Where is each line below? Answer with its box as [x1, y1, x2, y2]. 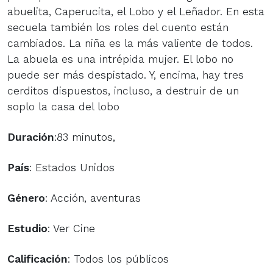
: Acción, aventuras [45, 191, 141, 204]
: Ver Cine [48, 222, 95, 235]
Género [7, 191, 45, 204]
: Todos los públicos [68, 252, 169, 265]
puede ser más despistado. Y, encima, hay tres [7, 68, 244, 81]
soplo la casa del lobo [7, 100, 119, 113]
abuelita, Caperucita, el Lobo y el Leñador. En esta [7, 5, 264, 18]
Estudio [7, 222, 48, 235]
